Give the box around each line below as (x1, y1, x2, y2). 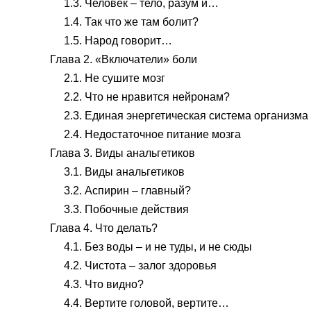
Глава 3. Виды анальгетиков (50, 147, 195, 159)
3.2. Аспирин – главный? (64, 185, 191, 196)
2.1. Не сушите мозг (64, 72, 165, 84)
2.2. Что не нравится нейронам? (64, 91, 230, 103)
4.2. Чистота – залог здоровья (64, 260, 217, 271)
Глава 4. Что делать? (50, 222, 158, 234)
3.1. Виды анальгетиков (64, 166, 185, 178)
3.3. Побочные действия (64, 203, 189, 215)
